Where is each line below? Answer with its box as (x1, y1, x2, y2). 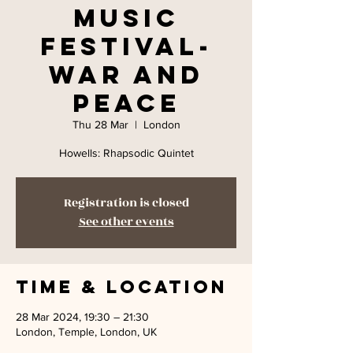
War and (48, 59, 204, 91)
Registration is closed (63, 194, 189, 212)
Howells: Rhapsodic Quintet (58, 147, 194, 159)
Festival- (39, 31, 213, 62)
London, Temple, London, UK (16, 325, 157, 338)
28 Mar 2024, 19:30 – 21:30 (16, 310, 149, 323)
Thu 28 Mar (72, 118, 128, 131)
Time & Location (16, 276, 228, 298)
